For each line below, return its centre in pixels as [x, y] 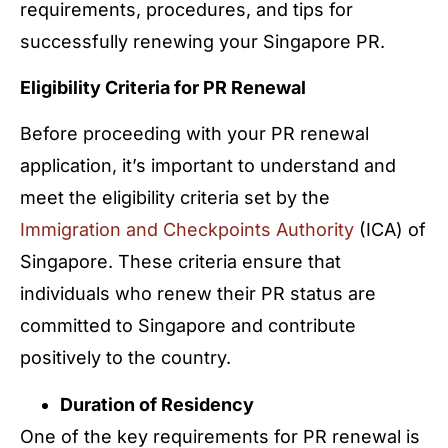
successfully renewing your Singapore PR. [202, 41]
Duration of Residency [157, 404]
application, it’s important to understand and [208, 166]
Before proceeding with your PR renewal [194, 134]
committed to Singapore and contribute [188, 326]
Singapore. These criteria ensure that [180, 262]
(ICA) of [390, 230]
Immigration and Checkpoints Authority [187, 230]
